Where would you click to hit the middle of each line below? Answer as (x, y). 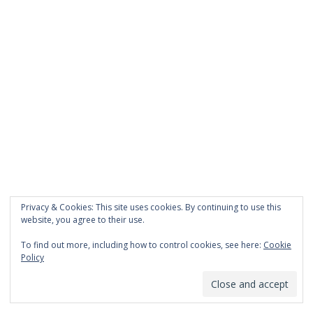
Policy (32, 257)
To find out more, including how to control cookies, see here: (142, 245)
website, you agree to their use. (83, 220)
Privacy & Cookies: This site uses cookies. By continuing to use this (151, 207)
